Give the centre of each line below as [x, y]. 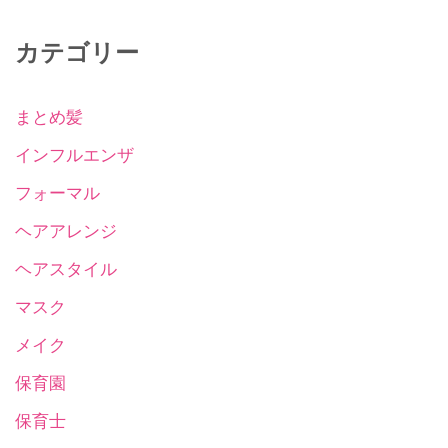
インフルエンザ [74, 155]
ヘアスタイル [66, 269]
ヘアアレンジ [66, 231]
